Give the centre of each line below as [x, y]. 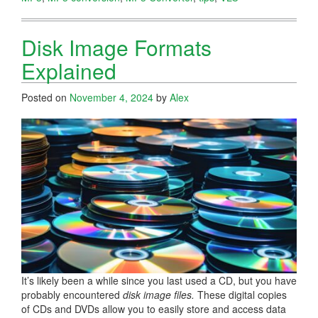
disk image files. [159, 294]
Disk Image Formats [116, 47]
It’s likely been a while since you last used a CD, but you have [159, 280]
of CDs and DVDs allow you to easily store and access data [154, 308]
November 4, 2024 [111, 97]
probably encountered [72, 294]
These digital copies [241, 294]
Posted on [45, 97]
